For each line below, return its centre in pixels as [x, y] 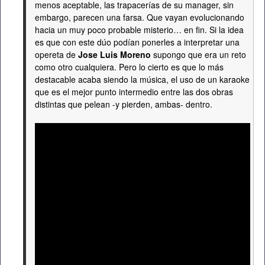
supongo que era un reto [198, 54]
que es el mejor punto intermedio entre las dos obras [134, 92]
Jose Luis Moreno [113, 54]
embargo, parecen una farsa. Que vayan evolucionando [140, 17]
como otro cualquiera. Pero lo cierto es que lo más [129, 67]
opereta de [55, 54]
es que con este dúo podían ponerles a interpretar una [137, 42]
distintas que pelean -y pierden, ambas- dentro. [124, 104]
